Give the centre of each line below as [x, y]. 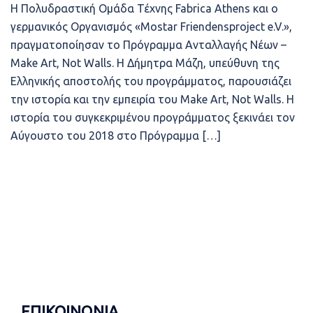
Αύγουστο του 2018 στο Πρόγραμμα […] [116, 136]
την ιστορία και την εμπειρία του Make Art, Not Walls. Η [152, 99]
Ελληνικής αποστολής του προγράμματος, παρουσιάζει [151, 81]
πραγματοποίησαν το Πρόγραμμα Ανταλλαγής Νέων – [148, 45]
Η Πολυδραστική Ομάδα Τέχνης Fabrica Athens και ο [144, 8]
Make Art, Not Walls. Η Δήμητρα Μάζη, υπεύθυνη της [145, 63]
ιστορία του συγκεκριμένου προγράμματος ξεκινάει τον [153, 117]
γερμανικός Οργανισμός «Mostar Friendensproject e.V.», [151, 27]
